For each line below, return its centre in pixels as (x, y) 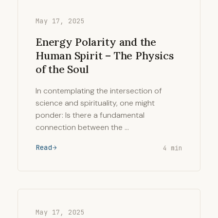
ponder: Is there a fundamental (90, 115)
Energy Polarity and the (96, 42)
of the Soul (62, 69)
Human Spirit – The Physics (105, 55)
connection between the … (82, 127)
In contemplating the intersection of (99, 91)
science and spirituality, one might (95, 103)
